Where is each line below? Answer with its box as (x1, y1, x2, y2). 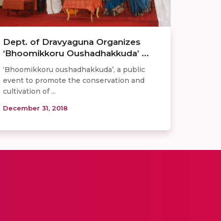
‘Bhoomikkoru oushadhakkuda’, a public (3, 65, 145, 74)
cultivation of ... (3, 86, 56, 96)
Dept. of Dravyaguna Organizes (3, 37, 141, 47)
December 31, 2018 (3, 104, 68, 112)
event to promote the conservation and (3, 75, 145, 85)
